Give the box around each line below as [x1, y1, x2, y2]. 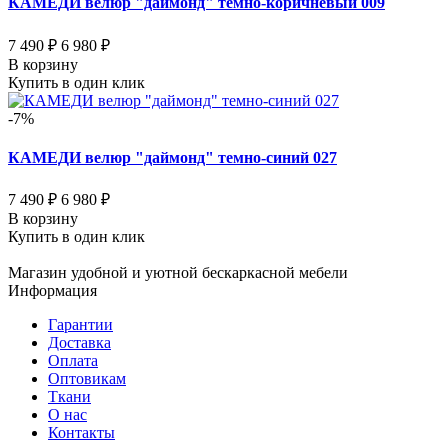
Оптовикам [48, 370, 126, 388]
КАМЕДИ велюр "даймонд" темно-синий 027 [8, 148, 337, 166]
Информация [8, 282, 97, 300]
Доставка [48, 334, 111, 352]
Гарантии [48, 316, 113, 334]
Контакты [48, 424, 115, 442]
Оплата [48, 352, 98, 370]
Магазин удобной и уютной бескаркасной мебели [8, 264, 348, 282]
